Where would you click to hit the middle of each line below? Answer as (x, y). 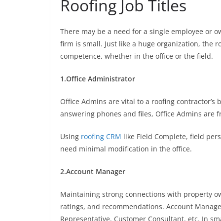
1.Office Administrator (98, 79)
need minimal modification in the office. (126, 149)
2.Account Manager (93, 171)
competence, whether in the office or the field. (137, 56)
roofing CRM (101, 136)
